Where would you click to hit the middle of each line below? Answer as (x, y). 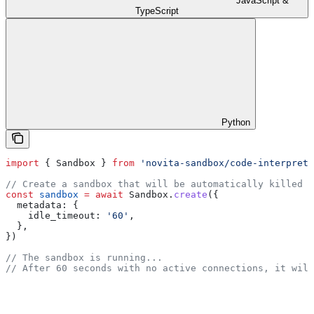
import (22, 163)
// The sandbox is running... (84, 258)
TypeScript (157, 11)
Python (236, 123)
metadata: (36, 205)
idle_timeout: (53, 216)
